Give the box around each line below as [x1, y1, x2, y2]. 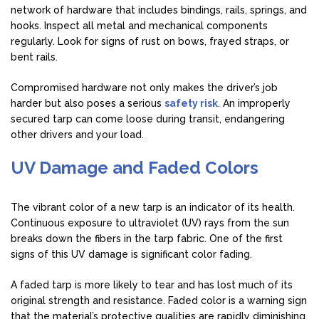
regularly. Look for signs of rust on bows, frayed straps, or [11, 35, 289, 47]
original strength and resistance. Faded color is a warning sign [11, 294, 307, 306]
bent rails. [11, 51, 61, 63]
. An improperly [218, 97, 291, 109]
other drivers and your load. [11, 128, 147, 140]
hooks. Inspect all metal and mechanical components [11, 19, 268, 31]
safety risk [164, 97, 218, 109]
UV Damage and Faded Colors [11, 157, 263, 178]
